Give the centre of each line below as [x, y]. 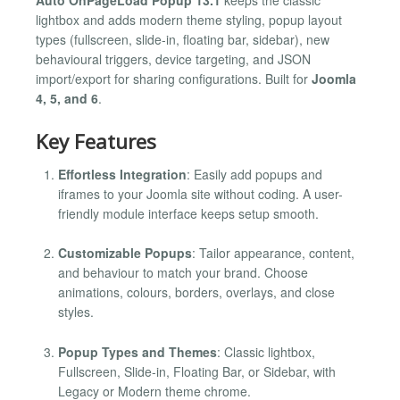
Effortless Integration [122, 174]
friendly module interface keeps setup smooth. [188, 213]
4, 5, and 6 [67, 98]
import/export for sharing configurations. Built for [174, 78]
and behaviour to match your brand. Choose [183, 273]
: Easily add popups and [254, 174]
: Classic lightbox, [266, 351]
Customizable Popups [125, 253]
